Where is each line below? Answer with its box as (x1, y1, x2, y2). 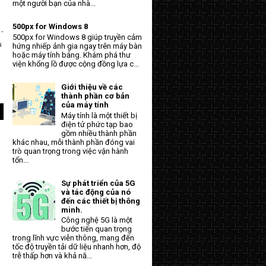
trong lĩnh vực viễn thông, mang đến (12, 233, 134, 243)
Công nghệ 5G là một (61, 216, 133, 225)
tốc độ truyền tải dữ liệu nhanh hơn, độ (12, 242, 141, 252)
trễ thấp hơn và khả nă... (12, 251, 92, 261)
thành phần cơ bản (61, 91, 130, 100)
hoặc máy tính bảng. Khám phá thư (12, 50, 131, 59)
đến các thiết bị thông (61, 196, 141, 205)
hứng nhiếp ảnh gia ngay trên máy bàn (12, 41, 142, 50)
